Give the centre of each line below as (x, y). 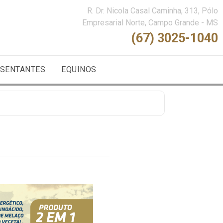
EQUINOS (79, 69)
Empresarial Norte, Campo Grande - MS (150, 23)
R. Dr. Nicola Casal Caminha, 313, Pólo (153, 11)
